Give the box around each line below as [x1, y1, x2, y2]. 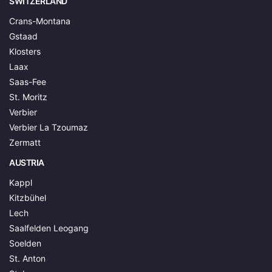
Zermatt [9, 137, 41, 148]
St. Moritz [9, 91, 47, 102]
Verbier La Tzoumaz [9, 121, 88, 132]
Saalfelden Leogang [9, 222, 89, 233]
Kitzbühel [9, 192, 46, 203]
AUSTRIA [9, 157, 44, 168]
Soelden [9, 237, 41, 248]
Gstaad [9, 30, 38, 41]
